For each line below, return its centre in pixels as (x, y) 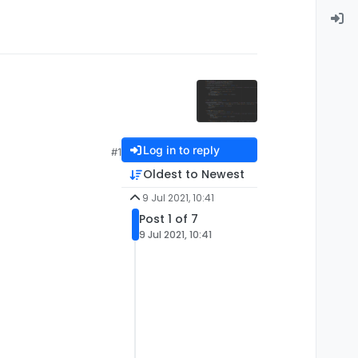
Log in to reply (181, 150)
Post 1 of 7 (169, 219)
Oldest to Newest (193, 174)
